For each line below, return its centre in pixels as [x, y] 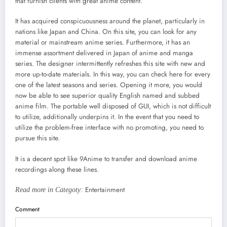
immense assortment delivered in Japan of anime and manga [104, 53]
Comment [27, 209]
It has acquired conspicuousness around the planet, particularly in [110, 21]
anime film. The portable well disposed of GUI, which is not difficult [113, 106]
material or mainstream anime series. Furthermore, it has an [103, 43]
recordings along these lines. [57, 169]
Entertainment [105, 190]
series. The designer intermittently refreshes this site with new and [110, 64]
